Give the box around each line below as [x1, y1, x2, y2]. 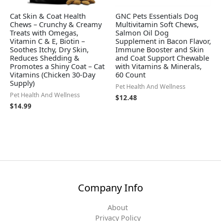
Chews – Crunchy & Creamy [10, 19, 102, 30]
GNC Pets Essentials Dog [115, 11, 198, 21]
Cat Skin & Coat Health [10, 11, 86, 21]
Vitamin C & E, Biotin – [10, 36, 85, 46]
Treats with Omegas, [10, 28, 78, 38]
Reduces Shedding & [10, 53, 79, 63]
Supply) [10, 78, 35, 88]
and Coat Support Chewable [115, 53, 209, 63]
